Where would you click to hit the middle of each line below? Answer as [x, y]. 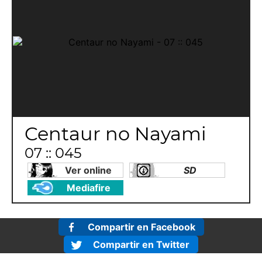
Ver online [89, 170]
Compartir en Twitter [141, 244]
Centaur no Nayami [116, 134]
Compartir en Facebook [141, 227]
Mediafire [88, 188]
